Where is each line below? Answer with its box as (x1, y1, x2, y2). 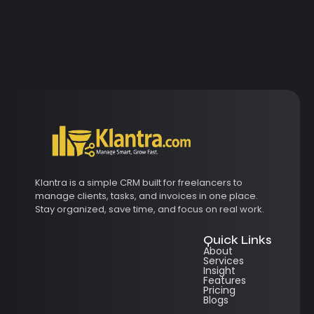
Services (203, 253, 244, 268)
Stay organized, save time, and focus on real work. (35, 203, 264, 217)
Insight (203, 263, 235, 278)
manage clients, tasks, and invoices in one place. (35, 189, 258, 203)
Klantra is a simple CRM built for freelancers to (35, 176, 243, 190)
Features (203, 273, 246, 287)
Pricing (203, 282, 235, 297)
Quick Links (203, 231, 271, 247)
